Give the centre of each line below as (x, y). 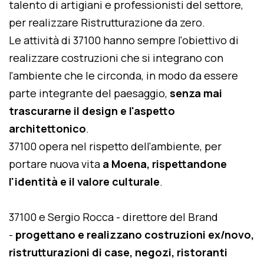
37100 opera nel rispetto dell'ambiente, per (115, 146)
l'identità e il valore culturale (84, 181)
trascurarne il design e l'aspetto (92, 111)
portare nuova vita (56, 164)
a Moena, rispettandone (165, 164)
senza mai (196, 93)
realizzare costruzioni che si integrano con (116, 58)
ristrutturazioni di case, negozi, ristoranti (118, 252)
